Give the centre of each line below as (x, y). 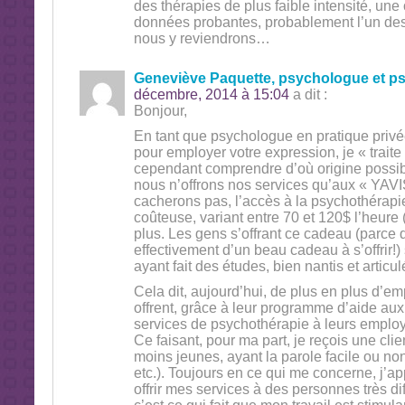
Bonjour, (160, 111)
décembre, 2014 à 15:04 (211, 94)
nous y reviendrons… (202, 38)
